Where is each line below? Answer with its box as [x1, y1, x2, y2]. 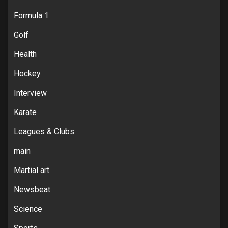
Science [14, 204, 42, 214]
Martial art [14, 165, 49, 175]
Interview [14, 88, 47, 98]
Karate [14, 107, 37, 117]
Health [14, 49, 37, 59]
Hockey [14, 68, 41, 78]
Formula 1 [14, 10, 49, 20]
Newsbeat [14, 184, 50, 194]
